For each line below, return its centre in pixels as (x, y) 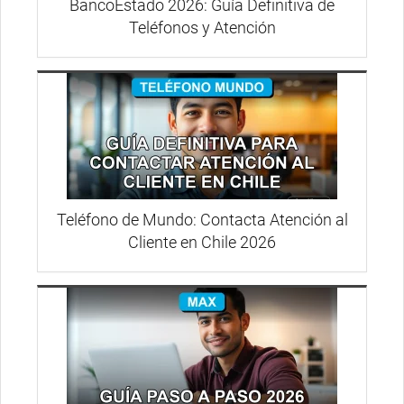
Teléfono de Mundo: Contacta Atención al (202, 219)
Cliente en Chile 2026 (202, 242)
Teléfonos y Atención (202, 28)
